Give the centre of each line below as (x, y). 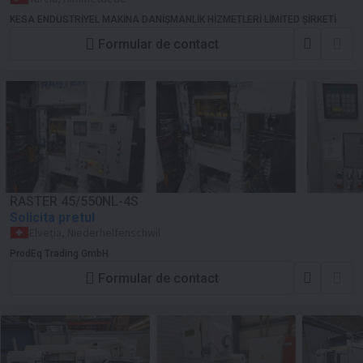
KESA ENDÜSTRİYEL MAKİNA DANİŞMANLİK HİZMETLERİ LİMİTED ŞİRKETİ (173, 19)
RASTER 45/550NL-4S (74, 201)
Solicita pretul (52, 218)
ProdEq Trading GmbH (59, 254)
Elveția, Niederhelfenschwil (95, 233)
